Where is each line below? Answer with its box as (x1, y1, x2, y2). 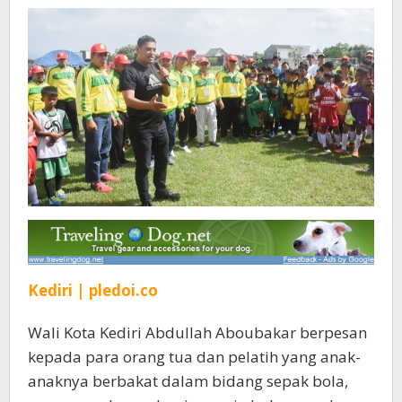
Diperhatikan (238, 51, 322, 69)
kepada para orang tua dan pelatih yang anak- (28, 345, 361, 367)
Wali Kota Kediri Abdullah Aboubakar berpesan (28, 321, 367, 343)
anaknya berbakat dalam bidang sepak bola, (28, 370, 348, 391)
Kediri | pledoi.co (28, 279, 158, 301)
